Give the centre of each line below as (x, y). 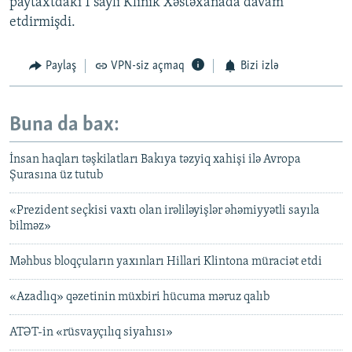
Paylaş (60, 66)
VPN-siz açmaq (148, 66)
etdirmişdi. (42, 23)
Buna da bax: (64, 125)
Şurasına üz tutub (56, 176)
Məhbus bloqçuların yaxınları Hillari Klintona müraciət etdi (166, 262)
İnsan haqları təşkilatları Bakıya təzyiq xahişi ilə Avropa (155, 160)
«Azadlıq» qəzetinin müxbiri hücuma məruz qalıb (139, 297)
